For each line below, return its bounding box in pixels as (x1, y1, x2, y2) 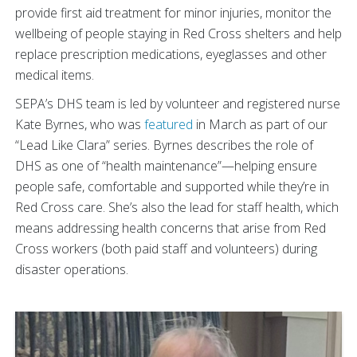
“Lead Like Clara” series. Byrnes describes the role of (15, 135, 313, 154)
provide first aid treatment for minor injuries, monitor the (15, 3, 331, 22)
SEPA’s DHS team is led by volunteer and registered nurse (15, 94, 340, 112)
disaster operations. (15, 260, 128, 278)
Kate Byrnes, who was (15, 115, 144, 133)
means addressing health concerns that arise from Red (15, 218, 326, 237)
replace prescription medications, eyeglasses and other (15, 45, 327, 63)
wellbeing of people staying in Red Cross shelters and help (15, 24, 342, 42)
